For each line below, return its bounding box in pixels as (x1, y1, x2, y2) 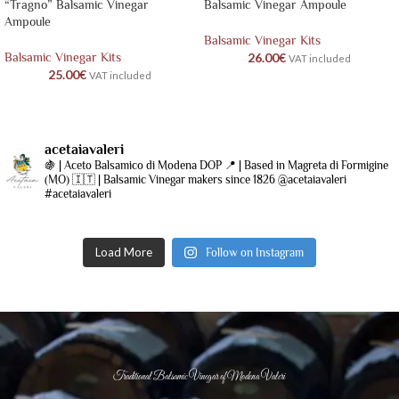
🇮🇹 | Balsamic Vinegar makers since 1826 (69, 173, 275, 187)
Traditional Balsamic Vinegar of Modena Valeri (113, 370, 286, 385)
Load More (95, 245, 153, 260)
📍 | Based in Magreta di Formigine (222, 159, 388, 173)
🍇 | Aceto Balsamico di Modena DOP (45, 159, 222, 173)
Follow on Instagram (205, 246, 304, 260)
